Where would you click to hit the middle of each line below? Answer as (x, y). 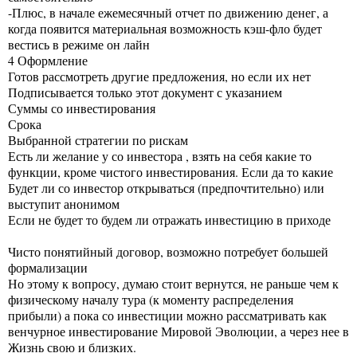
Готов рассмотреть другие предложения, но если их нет (159, 76)
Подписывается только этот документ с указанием (145, 92)
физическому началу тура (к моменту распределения (151, 299)
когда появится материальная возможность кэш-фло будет (165, 28)
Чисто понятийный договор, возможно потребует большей (168, 251)
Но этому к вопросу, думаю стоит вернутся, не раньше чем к (173, 283)
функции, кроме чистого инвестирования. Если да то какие (171, 171)
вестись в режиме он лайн (79, 44)
